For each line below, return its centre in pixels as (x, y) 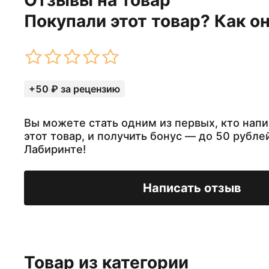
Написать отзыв (192, 188)
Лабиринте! (55, 149)
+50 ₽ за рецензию (74, 89)
